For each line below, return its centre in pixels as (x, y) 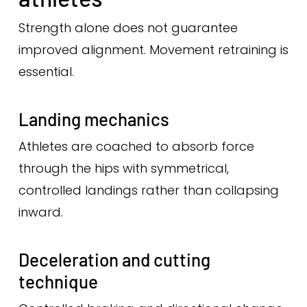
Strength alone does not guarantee (128, 28)
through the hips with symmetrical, (123, 168)
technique (58, 281)
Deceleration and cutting (114, 259)
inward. (40, 212)
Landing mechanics (94, 119)
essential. (46, 72)
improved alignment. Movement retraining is (153, 50)
